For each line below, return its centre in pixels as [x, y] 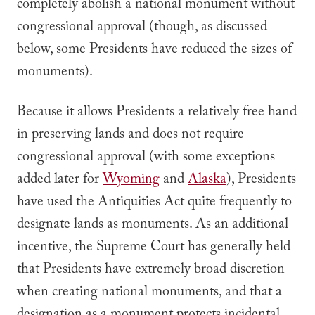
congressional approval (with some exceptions [146, 158]
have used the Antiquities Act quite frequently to [154, 203]
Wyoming [131, 181]
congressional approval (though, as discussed [142, 28]
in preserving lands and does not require [130, 136]
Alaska [207, 181]
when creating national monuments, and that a [149, 293]
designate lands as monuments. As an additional [153, 226]
